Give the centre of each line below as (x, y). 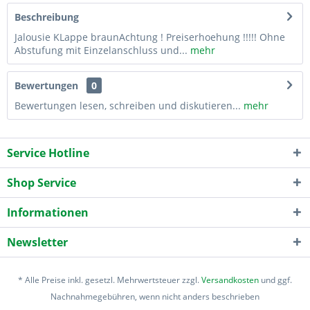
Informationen (48, 212)
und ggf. (275, 280)
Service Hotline (48, 153)
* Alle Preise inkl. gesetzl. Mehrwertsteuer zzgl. (110, 280)
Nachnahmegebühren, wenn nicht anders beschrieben (155, 296)
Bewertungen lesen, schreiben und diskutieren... (128, 105)
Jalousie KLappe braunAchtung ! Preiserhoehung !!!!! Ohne (150, 37)
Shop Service (42, 182)
